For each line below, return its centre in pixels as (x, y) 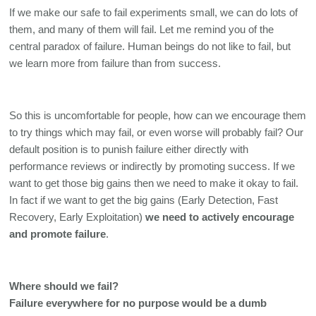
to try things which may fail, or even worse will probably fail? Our (157, 132)
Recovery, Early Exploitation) (78, 217)
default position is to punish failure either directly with (129, 149)
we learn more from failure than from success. (117, 63)
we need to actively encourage (220, 217)
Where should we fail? (64, 286)
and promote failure (58, 234)
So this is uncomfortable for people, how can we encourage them (158, 115)
